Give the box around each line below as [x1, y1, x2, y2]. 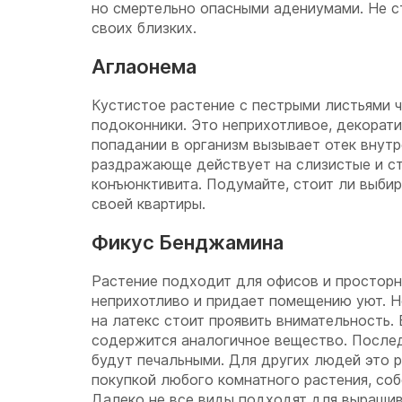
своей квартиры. [92, 195, 205, 213]
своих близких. [92, 19, 197, 37]
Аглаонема [92, 55, 197, 78]
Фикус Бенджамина [92, 231, 284, 254]
